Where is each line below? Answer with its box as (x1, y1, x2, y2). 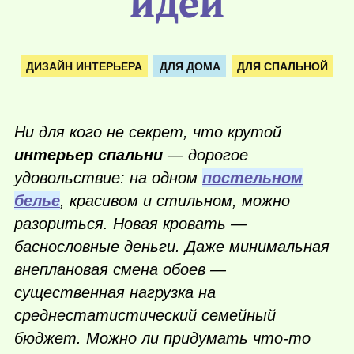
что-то (253, 330, 311, 348)
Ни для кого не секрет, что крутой (14, 123, 281, 141)
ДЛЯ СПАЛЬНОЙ (237, 59, 329, 73)
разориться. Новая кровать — (14, 215, 247, 233)
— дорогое (163, 146, 248, 164)
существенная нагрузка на (14, 284, 216, 302)
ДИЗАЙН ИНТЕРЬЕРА (25, 59, 142, 73)
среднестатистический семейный (14, 307, 276, 325)
